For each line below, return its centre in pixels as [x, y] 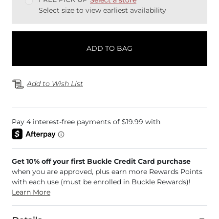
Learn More [31, 192]
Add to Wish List [55, 84]
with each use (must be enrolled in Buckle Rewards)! [101, 182]
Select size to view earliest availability [102, 10]
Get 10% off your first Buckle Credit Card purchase [101, 162]
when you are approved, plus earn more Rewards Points [107, 172]
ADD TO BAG [109, 48]
